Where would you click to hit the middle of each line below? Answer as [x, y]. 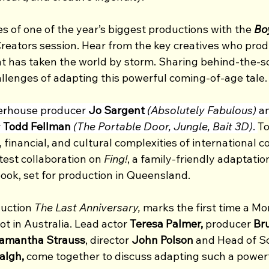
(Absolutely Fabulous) [202, 110]
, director [108, 240]
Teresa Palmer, [168, 223]
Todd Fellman [37, 126]
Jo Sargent [115, 110]
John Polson [164, 240]
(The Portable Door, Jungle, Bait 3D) [163, 126]
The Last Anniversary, [89, 207]
